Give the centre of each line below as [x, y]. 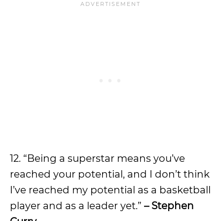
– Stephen [168, 205]
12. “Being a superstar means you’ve [97, 158]
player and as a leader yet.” [76, 205]
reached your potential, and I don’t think [110, 174]
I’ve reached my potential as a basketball [110, 190]
